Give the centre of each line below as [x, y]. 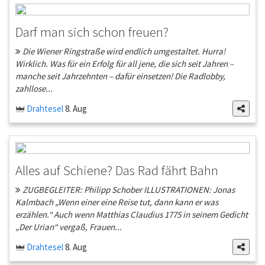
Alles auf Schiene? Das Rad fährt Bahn [117, 170]
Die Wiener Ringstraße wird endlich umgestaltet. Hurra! [123, 51]
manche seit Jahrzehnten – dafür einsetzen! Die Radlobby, [120, 76]
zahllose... [34, 89]
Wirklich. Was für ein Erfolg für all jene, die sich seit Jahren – [125, 64]
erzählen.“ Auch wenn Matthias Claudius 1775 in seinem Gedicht [132, 215]
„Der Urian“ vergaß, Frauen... [69, 227]
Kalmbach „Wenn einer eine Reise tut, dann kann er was [117, 202]
